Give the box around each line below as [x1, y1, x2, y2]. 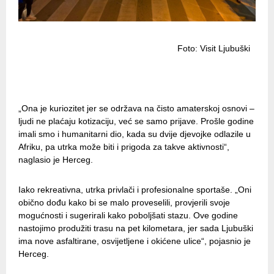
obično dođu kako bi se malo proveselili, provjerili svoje [18, 198, 230, 208]
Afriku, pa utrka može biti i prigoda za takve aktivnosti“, [18, 142, 229, 152]
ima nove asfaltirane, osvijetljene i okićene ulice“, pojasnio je [18, 236, 251, 246]
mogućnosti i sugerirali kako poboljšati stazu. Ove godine [18, 210, 238, 221]
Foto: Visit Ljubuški [18, 43, 250, 54]
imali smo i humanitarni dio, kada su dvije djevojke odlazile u [18, 129, 251, 139]
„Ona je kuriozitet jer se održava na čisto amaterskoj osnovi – [18, 103, 254, 114]
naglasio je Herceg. [18, 155, 93, 165]
